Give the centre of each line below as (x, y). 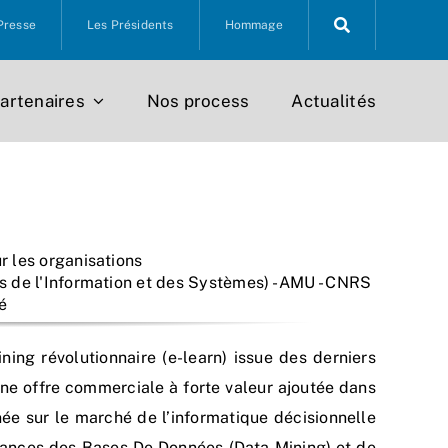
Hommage (253, 25)
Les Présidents (130, 25)
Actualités (334, 100)
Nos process (198, 100)
